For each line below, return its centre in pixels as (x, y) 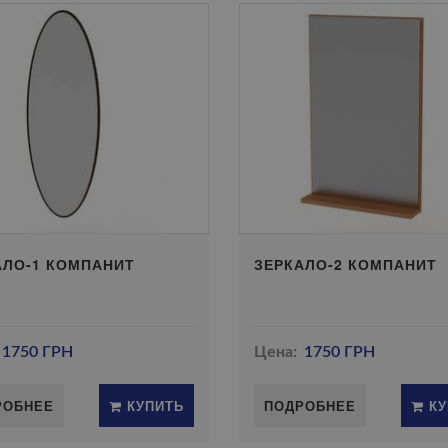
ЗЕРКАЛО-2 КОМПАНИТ (345, 264)
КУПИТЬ (152, 405)
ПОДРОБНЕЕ (309, 405)
